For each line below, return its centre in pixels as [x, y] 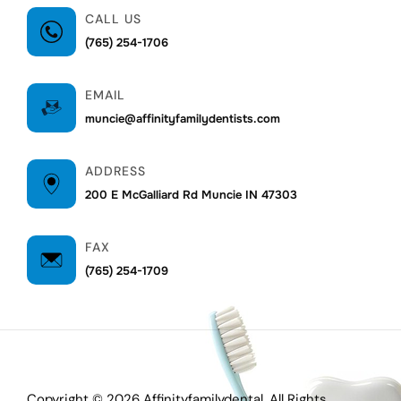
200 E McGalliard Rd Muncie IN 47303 [191, 194]
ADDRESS [115, 171]
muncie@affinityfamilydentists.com [183, 118]
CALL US [113, 18]
